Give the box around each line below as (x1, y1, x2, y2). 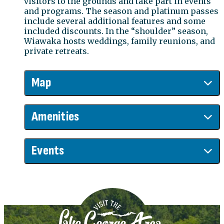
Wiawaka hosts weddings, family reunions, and (24, 36, 215, 46)
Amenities (31, 109, 79, 125)
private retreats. (24, 46, 89, 56)
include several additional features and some (24, 16, 205, 26)
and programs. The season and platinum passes (24, 6, 218, 16)
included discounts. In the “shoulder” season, (24, 26, 208, 36)
